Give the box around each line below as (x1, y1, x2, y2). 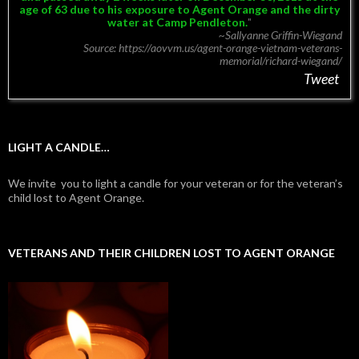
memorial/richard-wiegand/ (220, 53, 342, 67)
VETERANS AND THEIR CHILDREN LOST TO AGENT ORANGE (8, 245, 335, 260)
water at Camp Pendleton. (107, 14, 248, 29)
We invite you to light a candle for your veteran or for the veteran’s (8, 175, 343, 190)
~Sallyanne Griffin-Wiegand (219, 27, 342, 42)
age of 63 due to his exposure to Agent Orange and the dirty (19, 2, 340, 16)
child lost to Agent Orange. (8, 190, 144, 204)
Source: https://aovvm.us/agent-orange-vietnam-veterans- (83, 40, 342, 54)
